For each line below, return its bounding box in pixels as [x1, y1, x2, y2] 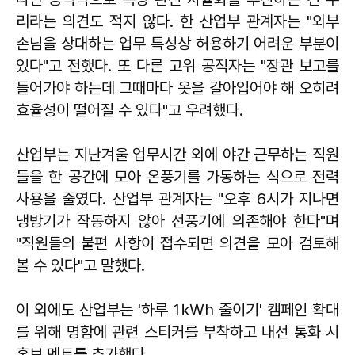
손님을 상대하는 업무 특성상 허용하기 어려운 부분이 [16, 33, 339, 53]
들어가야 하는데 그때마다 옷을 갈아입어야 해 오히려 [16, 78, 339, 97]
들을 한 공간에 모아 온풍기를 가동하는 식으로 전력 [16, 166, 339, 186]
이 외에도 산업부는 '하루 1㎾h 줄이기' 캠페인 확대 [16, 300, 339, 319]
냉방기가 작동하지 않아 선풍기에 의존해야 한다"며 [16, 211, 339, 231]
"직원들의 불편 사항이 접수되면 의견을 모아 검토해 [16, 233, 339, 253]
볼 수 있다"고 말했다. [16, 255, 145, 275]
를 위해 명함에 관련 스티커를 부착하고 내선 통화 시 [16, 322, 339, 342]
